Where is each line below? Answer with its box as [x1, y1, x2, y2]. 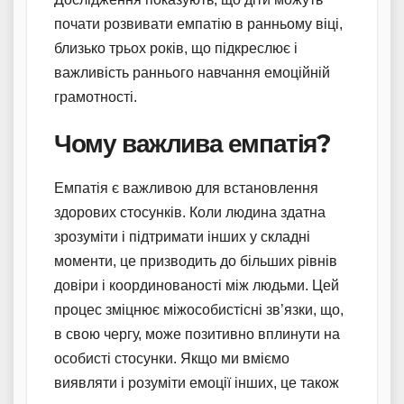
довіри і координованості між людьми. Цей [54, 277, 339, 293]
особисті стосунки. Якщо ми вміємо [54, 350, 289, 366]
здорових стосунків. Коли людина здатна [54, 204, 326, 220]
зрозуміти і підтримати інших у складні [54, 228, 310, 244]
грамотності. [54, 88, 137, 105]
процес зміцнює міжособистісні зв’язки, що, [54, 301, 344, 317]
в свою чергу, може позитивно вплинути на [54, 326, 340, 342]
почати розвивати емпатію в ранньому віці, [54, 15, 343, 32]
